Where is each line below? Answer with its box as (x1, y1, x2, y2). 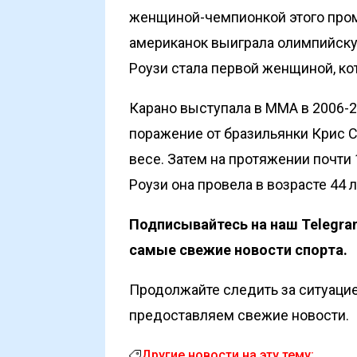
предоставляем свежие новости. (129, 307, 349, 324)
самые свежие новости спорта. (129, 241, 347, 258)
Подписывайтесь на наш (129, 216, 301, 233)
